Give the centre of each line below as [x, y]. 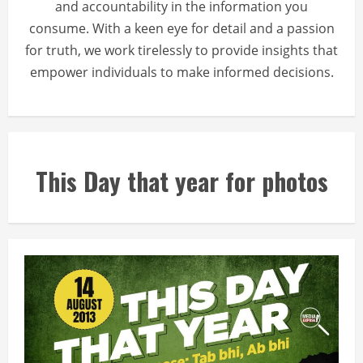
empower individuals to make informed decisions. [181, 72]
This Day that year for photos [181, 181]
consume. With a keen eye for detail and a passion [181, 28]
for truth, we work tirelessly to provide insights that [181, 50]
